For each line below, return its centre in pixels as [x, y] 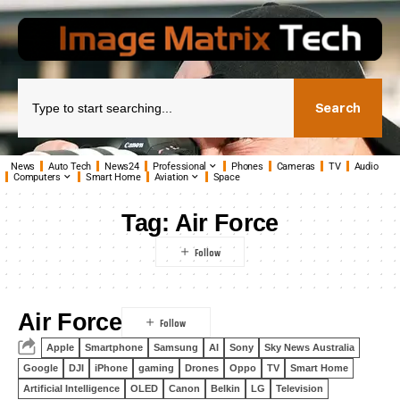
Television [300, 388]
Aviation [171, 177]
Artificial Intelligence [71, 388]
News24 [122, 166]
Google [41, 368]
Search [337, 108]
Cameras [296, 166]
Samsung [176, 347]
